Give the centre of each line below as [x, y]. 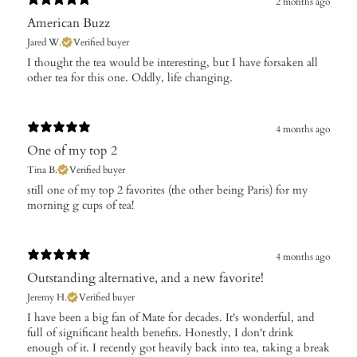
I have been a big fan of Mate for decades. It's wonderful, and [171, 318]
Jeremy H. [47, 298]
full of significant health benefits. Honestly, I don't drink [161, 333]
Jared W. [44, 43]
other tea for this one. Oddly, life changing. [130, 78]
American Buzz [69, 24]
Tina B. [42, 170]
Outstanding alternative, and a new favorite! [145, 279]
